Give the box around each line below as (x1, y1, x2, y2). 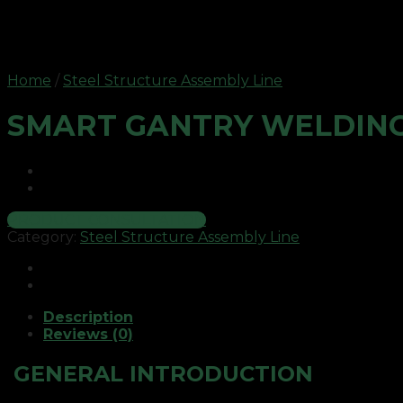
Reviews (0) (43, 325, 133, 343)
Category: (7, 228, 80, 246)
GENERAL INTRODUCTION (13, 360, 313, 387)
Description (43, 308, 133, 326)
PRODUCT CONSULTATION (7, 210, 206, 228)
